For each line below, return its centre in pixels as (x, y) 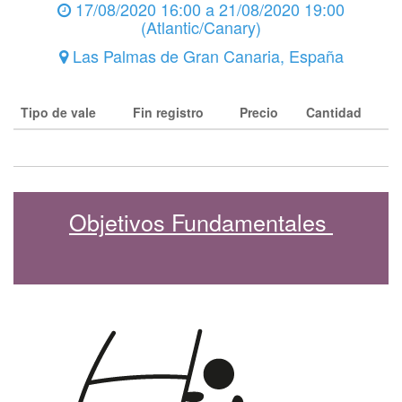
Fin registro (168, 112)
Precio (259, 112)
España (316, 56)
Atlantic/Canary (201, 27)
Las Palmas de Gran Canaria (176, 56)
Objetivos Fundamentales (201, 222)
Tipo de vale (58, 112)
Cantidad (334, 112)
